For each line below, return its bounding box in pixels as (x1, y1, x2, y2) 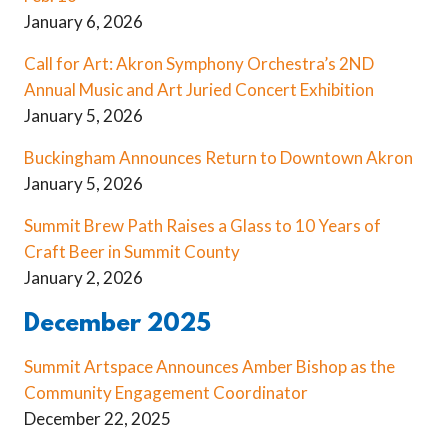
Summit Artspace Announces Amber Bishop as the (24, 356, 395, 378)
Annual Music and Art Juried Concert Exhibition (24, 78, 374, 100)
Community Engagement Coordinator (24, 382, 308, 404)
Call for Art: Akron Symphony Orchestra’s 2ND (24, 52, 374, 74)
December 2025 (24, 311, 211, 340)
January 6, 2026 (24, 10, 143, 32)
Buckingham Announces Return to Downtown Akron (24, 146, 413, 168)
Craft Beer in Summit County (24, 240, 240, 262)
